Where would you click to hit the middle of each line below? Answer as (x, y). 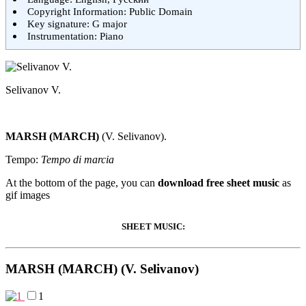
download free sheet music (219, 183)
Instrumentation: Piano (76, 36)
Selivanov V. (33, 90)
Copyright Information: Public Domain (110, 12)
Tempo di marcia (78, 160)
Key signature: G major (78, 24)
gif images (28, 195)
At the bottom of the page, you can (82, 183)
